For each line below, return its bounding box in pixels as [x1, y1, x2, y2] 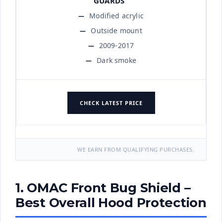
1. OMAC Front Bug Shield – [15, 180, 191, 196]
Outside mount [91, 25, 142, 35]
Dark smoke [97, 55, 136, 65]
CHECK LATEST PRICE [79, 99, 143, 107]
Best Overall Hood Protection [15, 195, 207, 211]
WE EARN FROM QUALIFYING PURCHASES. [77, 146, 194, 154]
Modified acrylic [89, 10, 144, 20]
